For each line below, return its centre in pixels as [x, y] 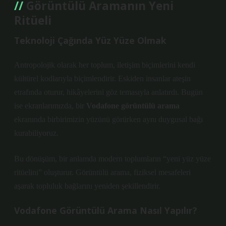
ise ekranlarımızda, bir [50, 106]
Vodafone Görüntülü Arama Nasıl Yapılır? [106, 210]
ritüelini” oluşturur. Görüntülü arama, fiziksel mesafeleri [102, 172]
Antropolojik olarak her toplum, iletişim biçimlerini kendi [105, 65]
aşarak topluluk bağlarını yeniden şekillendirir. [87, 186]
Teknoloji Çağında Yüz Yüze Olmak [90, 40]
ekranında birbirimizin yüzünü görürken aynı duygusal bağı [108, 119]
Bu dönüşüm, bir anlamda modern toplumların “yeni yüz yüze [112, 159]
